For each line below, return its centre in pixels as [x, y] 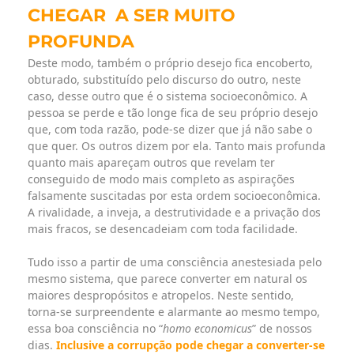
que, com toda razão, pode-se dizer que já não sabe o [170, 130]
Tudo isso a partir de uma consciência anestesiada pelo [175, 262]
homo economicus [207, 329]
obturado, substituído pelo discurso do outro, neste [164, 80]
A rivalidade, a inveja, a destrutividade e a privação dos [174, 213]
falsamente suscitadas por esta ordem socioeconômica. [174, 196]
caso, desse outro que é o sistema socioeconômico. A [168, 96]
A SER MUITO [175, 16]
